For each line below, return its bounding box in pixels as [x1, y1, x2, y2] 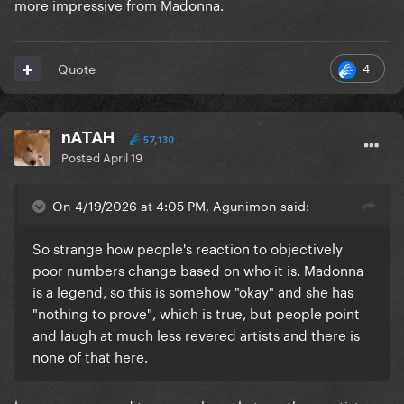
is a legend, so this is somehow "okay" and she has [32, 280, 353, 302]
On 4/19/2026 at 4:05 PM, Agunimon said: [52, 195, 309, 216]
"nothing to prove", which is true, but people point [32, 301, 360, 324]
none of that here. [32, 344, 148, 367]
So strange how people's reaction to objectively [32, 236, 343, 259]
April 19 [103, 147, 142, 166]
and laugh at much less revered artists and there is [32, 323, 360, 345]
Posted [61, 147, 103, 166]
